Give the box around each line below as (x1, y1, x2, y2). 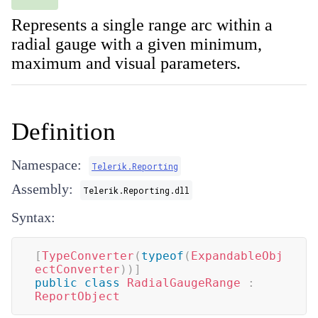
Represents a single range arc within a (11, 16, 273, 34)
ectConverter (35, 263, 120, 276)
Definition (11, 118, 116, 146)
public (35, 276, 77, 290)
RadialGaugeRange (127, 276, 241, 290)
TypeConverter (42, 249, 134, 263)
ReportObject (35, 290, 120, 303)
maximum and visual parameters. (11, 54, 241, 72)
